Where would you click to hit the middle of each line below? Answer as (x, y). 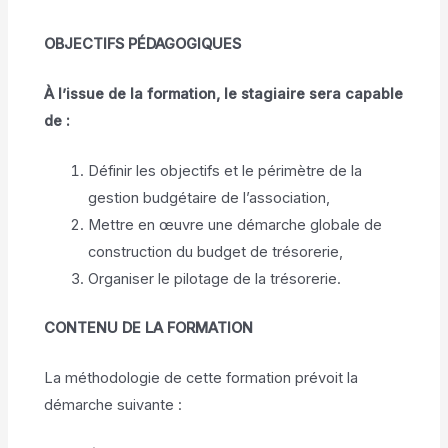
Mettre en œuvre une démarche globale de (235, 225)
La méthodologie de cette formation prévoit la (201, 378)
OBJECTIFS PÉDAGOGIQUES (143, 43)
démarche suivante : (113, 405)
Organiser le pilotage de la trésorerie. (215, 279)
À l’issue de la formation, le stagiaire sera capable (224, 93)
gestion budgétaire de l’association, (209, 198)
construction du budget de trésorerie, (216, 252)
